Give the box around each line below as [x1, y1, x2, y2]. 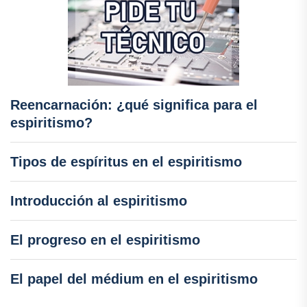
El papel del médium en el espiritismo [10, 271, 258, 287]
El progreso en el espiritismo [10, 232, 200, 248]
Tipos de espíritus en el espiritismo [10, 154, 242, 170]
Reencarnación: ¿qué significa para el [10, 97, 258, 113]
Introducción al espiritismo [10, 193, 187, 209]
